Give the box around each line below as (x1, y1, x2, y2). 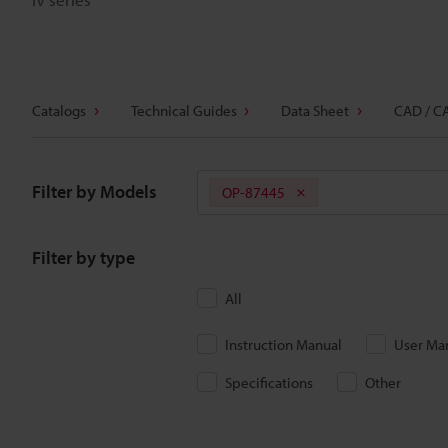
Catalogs (32, 101, 86, 120)
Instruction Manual (225, 335, 342, 354)
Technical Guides (130, 101, 237, 120)
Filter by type (32, 246, 135, 269)
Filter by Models (32, 180, 157, 203)
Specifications (225, 373, 313, 392)
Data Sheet (281, 101, 349, 120)
